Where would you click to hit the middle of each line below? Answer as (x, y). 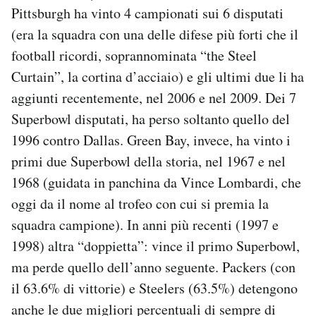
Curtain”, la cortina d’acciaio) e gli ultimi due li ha (158, 76)
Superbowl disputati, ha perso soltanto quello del (151, 119)
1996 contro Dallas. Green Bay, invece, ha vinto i (151, 140)
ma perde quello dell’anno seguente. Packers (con (153, 267)
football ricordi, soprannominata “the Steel (134, 55)
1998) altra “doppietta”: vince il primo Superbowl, (156, 245)
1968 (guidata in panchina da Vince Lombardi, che (156, 182)
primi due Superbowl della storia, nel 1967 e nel (148, 161)
